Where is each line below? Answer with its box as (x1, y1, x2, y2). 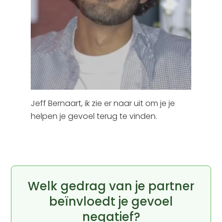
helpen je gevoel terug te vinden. (31, 111, 158, 122)
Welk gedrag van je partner (28, 178, 194, 195)
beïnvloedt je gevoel (49, 193, 173, 210)
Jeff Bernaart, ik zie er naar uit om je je (31, 98, 175, 110)
